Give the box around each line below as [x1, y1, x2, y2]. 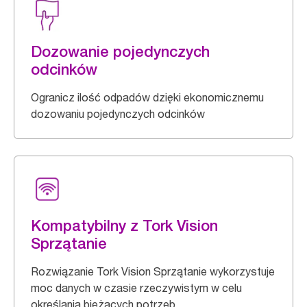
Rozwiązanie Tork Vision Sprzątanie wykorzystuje [31, 265, 275, 278]
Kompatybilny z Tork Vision [31, 217, 218, 234]
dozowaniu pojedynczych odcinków [31, 107, 205, 121]
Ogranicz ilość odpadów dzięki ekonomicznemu [31, 90, 264, 104]
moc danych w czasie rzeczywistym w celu [31, 281, 242, 295]
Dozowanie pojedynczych [31, 42, 210, 60]
